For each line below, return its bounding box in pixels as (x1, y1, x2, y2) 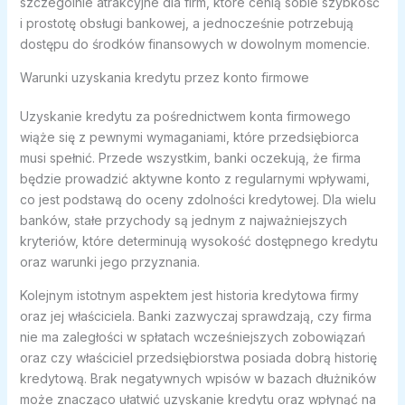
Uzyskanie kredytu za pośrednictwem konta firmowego (19, 108, 351, 125)
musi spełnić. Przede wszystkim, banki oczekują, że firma (19, 150, 361, 166)
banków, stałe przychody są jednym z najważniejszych (19, 212, 347, 229)
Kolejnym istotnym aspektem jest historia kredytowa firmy (19, 287, 359, 304)
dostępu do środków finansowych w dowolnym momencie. (19, 36, 370, 52)
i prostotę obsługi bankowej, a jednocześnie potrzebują (19, 15, 353, 32)
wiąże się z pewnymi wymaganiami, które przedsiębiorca (19, 129, 359, 146)
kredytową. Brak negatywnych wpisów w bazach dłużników (19, 371, 376, 387)
